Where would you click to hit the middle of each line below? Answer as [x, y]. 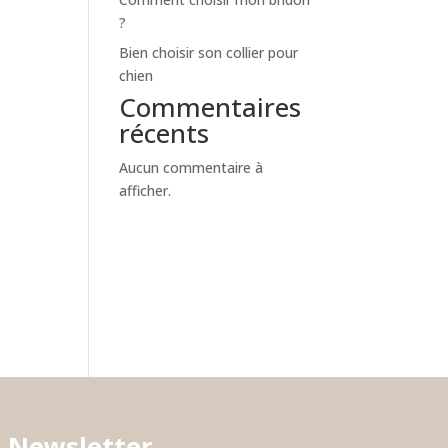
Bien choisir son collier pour [209, 53]
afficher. [145, 191]
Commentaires [210, 107]
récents [164, 133]
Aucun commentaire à [191, 168]
